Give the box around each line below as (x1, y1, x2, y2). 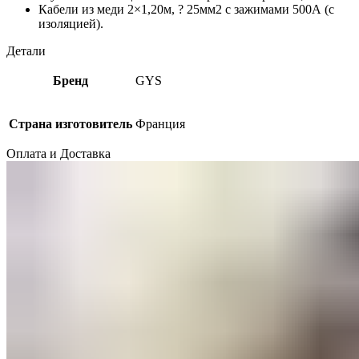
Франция (135, 116, 185, 131)
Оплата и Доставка (6, 146, 111, 160)
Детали (6, 43, 46, 58)
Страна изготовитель (9, 116, 132, 131)
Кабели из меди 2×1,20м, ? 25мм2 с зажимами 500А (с (38, 2, 334, 16)
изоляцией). (38, 16, 103, 30)
